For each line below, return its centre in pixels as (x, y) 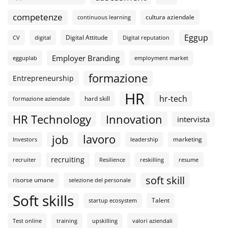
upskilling (105, 221)
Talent (161, 200)
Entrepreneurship (43, 78)
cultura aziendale (170, 17)
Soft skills (43, 200)
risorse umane (33, 180)
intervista (193, 119)
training (67, 221)
